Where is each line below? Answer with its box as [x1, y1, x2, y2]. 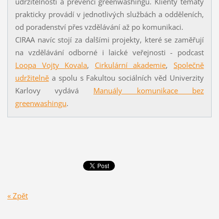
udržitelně [15, 72, 49, 83]
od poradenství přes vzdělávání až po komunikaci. [15, 22, 183, 32]
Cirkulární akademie [94, 60, 166, 70]
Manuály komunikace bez [93, 85, 204, 95]
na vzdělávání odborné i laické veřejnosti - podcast [15, 47, 204, 57]
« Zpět [7, 191, 28, 201]
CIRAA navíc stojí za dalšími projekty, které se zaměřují [15, 34, 204, 44]
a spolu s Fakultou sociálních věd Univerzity [48, 72, 204, 83]
